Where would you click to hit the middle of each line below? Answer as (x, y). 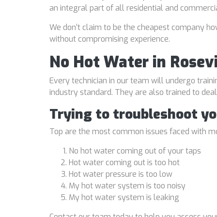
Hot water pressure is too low (121, 174)
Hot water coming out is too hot (124, 163)
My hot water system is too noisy (127, 186)
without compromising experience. (110, 39)
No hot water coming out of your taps (135, 151)
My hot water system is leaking (124, 197)
